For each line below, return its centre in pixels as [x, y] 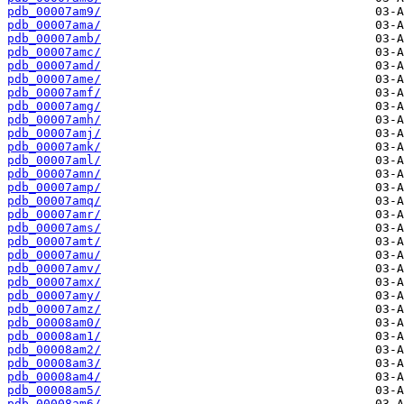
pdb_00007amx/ [54, 282]
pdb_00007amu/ [54, 255]
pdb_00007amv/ [54, 269]
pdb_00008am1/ [54, 336]
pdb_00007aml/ [54, 161]
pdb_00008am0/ [54, 323]
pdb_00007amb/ [54, 39]
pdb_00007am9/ [54, 12]
